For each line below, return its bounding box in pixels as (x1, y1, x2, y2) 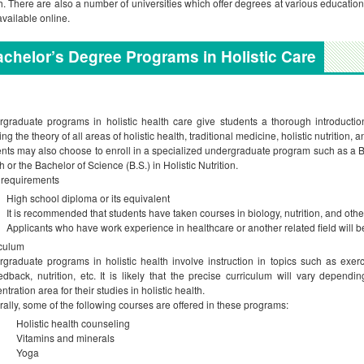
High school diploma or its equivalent (6, 191, 170, 205)
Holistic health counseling (6, 316, 130, 330)
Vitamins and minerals (6, 331, 115, 344)
